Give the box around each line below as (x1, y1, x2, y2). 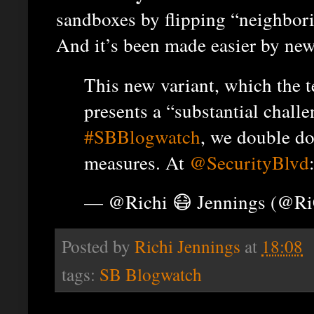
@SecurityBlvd (189, 149, 309, 175)
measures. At (84, 149, 189, 175)
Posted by (62, 234, 135, 259)
